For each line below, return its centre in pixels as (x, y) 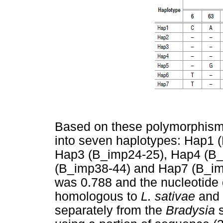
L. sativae (170, 196)
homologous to (98, 196)
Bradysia (192, 210)
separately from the (110, 210)
